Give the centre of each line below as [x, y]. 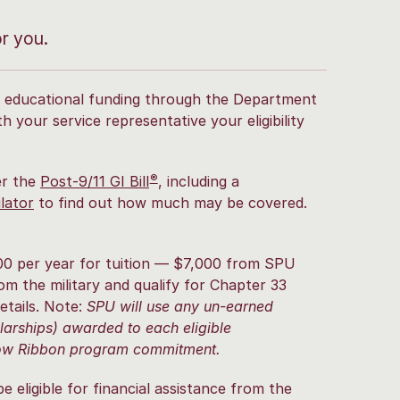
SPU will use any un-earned [180, 307]
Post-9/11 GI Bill [95, 182]
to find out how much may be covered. [171, 203]
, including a [198, 182]
